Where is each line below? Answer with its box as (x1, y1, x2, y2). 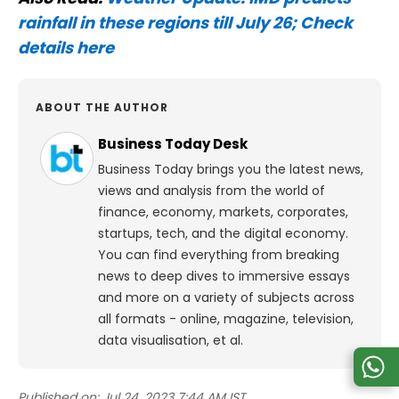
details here (18, 37, 114, 60)
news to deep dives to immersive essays (98, 267, 350, 286)
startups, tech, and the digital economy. (98, 224, 348, 243)
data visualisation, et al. (98, 331, 243, 350)
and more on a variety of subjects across (98, 289, 354, 307)
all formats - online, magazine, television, (98, 310, 354, 329)
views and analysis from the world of (98, 182, 325, 200)
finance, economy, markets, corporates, (98, 203, 348, 222)
